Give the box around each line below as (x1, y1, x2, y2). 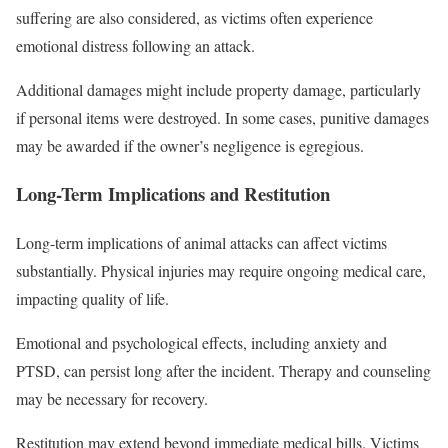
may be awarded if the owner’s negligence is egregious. (16, 134, 364, 156)
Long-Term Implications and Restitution (16, 180, 330, 208)
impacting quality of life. (16, 288, 169, 310)
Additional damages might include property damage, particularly (16, 78, 421, 100)
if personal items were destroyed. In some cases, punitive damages (16, 106, 429, 128)
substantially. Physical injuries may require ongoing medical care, (16, 260, 426, 282)
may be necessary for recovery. (16, 388, 208, 410)
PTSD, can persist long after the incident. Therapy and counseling (16, 360, 431, 382)
